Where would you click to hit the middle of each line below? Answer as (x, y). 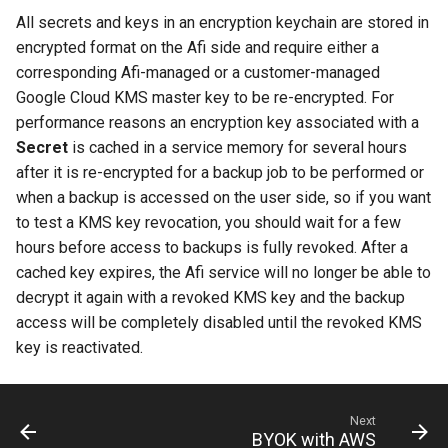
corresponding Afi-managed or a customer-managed (198, 72)
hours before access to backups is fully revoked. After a (212, 247)
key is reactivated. (79, 347)
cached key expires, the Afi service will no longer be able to (223, 272)
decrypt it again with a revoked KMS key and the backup (210, 297)
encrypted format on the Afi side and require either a (197, 47)
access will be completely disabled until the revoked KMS (219, 322)
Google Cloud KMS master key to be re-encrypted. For (205, 97)
